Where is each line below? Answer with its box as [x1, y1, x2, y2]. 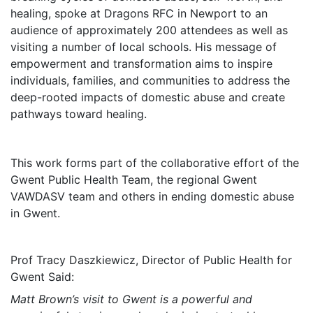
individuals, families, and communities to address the [10, 73, 290, 88]
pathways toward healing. [10, 107, 147, 122]
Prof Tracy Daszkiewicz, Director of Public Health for [10, 253, 292, 268]
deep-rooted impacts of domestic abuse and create [10, 90, 285, 105]
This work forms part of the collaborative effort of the [10, 156, 299, 170]
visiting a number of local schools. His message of [10, 40, 277, 54]
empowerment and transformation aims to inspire [10, 57, 272, 71]
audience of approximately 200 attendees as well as [10, 23, 288, 38]
